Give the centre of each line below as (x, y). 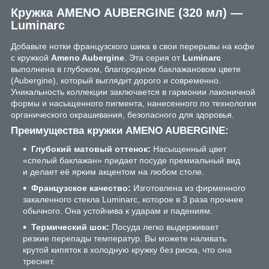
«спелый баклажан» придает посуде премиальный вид (131, 161)
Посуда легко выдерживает (164, 227)
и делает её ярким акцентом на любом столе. (113, 172)
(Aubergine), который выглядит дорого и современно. (116, 81)
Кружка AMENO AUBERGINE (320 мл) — (127, 12)
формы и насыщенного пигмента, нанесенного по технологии (134, 104)
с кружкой (31, 58)
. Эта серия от (153, 58)
